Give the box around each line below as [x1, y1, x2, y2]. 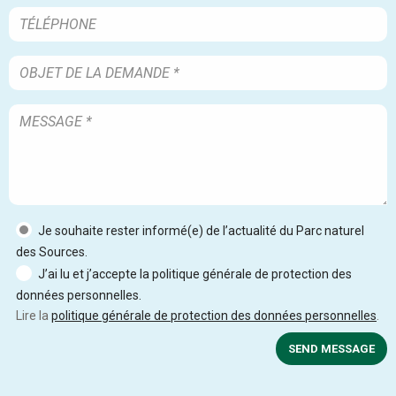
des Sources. [16, 244, 88, 259]
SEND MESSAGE [288, 341, 375, 355]
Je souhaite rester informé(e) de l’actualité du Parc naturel [38, 223, 364, 238]
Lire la [16, 308, 51, 323]
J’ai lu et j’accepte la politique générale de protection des [38, 266, 352, 281]
